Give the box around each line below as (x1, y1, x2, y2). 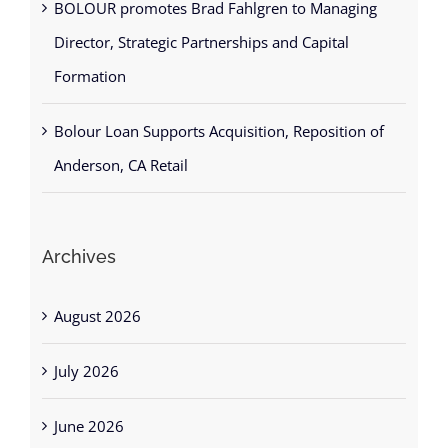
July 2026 (53, 344, 119, 365)
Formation (53, 49, 126, 70)
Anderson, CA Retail (53, 138, 188, 159)
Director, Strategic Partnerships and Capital (53, 15, 349, 36)
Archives (41, 229, 116, 251)
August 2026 (53, 289, 141, 310)
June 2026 (53, 399, 124, 420)
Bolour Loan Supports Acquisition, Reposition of (53, 104, 384, 125)
